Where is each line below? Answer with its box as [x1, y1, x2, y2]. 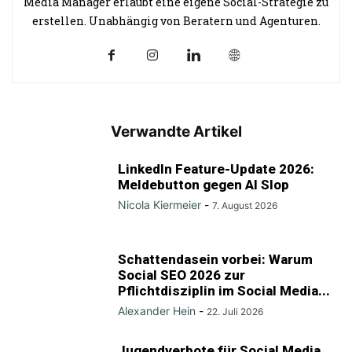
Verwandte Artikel [110, 123, 242, 141]
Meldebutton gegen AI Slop [118, 177, 289, 193]
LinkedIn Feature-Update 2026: [118, 161, 314, 178]
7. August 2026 [212, 200, 277, 212]
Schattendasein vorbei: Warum [118, 251, 313, 268]
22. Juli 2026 [207, 306, 263, 318]
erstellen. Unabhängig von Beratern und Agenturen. [31, 13, 321, 29]
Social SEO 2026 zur [118, 267, 245, 284]
